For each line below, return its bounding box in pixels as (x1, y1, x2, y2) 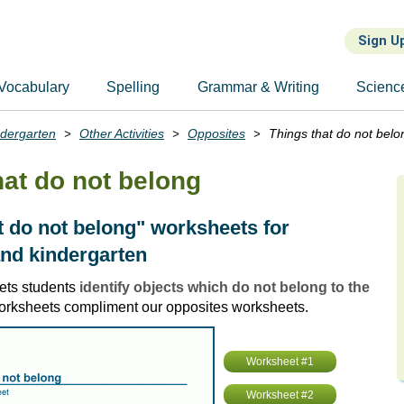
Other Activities (79, 126, 164, 141)
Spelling (106, 79, 161, 95)
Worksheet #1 (246, 355, 314, 368)
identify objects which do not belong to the (79, 280, 370, 295)
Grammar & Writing (197, 79, 319, 95)
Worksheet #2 (246, 389, 314, 401)
